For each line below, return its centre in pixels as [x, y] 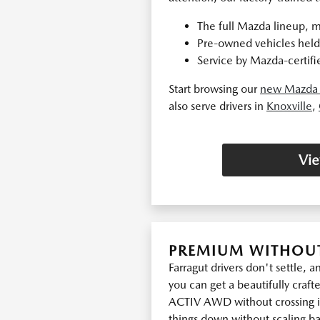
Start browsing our [214, 89]
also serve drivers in [217, 106]
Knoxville [289, 106]
